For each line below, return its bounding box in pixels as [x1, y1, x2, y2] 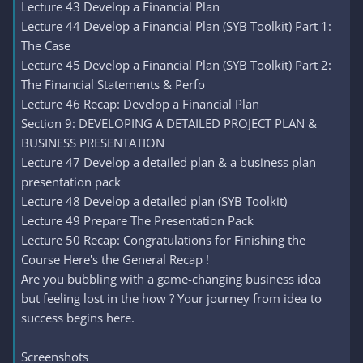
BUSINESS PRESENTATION [21, 135, 164, 151]
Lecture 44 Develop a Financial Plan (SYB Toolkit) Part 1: [21, 18, 331, 34]
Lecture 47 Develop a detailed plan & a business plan [21, 154, 316, 170]
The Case [21, 37, 70, 53]
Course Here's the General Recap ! [21, 251, 209, 267]
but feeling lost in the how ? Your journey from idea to [21, 290, 322, 306]
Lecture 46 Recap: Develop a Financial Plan [21, 96, 259, 112]
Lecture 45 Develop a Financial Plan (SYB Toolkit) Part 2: [21, 57, 331, 73]
